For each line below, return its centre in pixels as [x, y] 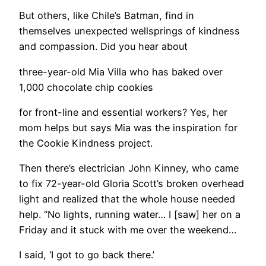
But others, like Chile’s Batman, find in [107, 16]
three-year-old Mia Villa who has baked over [121, 72]
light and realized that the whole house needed [127, 199]
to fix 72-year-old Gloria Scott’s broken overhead [132, 184]
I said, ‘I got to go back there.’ [87, 255]
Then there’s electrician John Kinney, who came [129, 168]
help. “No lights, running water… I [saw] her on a [130, 215]
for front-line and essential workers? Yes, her [123, 112]
